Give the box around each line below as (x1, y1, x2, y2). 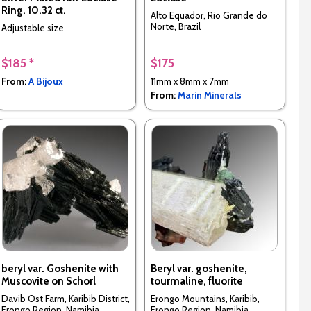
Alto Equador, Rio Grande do (150, 9, 267, 21)
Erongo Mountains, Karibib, (150, 292, 260, 304)
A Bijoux (28, 76, 63, 87)
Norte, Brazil (150, 20, 201, 32)
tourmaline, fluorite (150, 275, 243, 288)
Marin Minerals (177, 90, 242, 101)
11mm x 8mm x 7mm (150, 76, 229, 87)
